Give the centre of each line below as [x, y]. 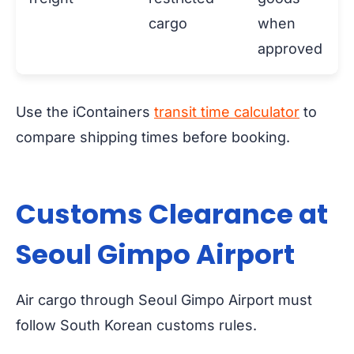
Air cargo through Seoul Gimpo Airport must [164, 300]
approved [290, 49]
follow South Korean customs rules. [136, 326]
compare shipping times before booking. [153, 137]
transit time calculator [227, 112]
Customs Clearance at [172, 215]
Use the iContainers [85, 112]
